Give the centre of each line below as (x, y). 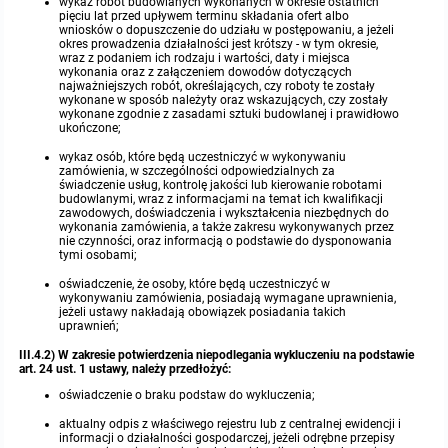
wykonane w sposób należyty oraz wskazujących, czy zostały (224, 100)
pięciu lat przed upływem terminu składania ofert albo (204, 16)
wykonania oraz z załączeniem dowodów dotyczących (206, 72)
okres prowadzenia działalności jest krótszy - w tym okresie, (219, 44)
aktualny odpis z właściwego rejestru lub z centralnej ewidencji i (230, 423)
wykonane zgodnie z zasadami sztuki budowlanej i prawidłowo (229, 114)
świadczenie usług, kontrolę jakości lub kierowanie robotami (221, 184)
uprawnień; (89, 325)
